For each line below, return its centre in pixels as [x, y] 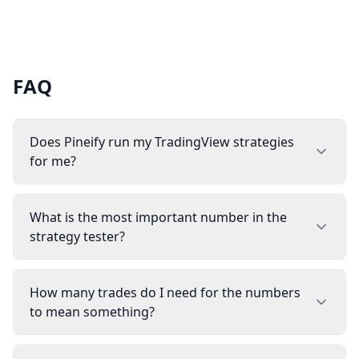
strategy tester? [77, 236]
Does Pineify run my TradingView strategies [162, 142]
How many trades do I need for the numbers [165, 292]
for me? [53, 161]
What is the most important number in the [158, 217]
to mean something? [92, 312]
